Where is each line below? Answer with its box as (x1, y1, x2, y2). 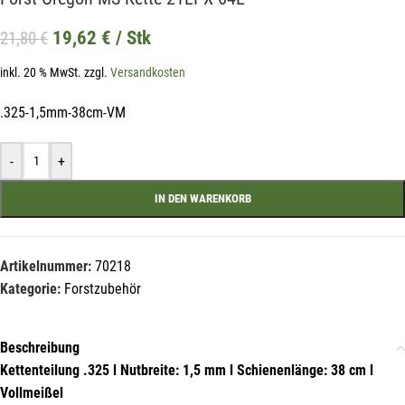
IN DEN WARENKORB (154, 192, 251, 206)
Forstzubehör (64, 280, 141, 298)
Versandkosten (110, 65, 185, 81)
